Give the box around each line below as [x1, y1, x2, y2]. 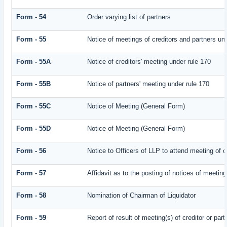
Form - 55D [16, 125, 51, 133]
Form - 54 [16, 13, 47, 21]
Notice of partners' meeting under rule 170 [87, 80, 210, 88]
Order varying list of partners [87, 13, 171, 21]
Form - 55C [16, 102, 51, 110]
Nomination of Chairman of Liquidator [87, 192, 196, 200]
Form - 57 [16, 169, 47, 177]
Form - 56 [16, 147, 47, 155]
